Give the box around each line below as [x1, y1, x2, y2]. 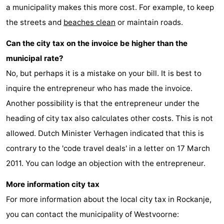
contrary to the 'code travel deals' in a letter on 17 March [6, 143, 210, 153]
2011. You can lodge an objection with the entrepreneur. [6, 158, 205, 168]
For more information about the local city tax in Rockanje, [6, 194, 211, 204]
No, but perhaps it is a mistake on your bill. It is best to [6, 68, 201, 78]
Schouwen [6, 12, 44, 22]
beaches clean [63, 17, 115, 27]
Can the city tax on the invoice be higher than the [6, 38, 187, 48]
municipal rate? [6, 53, 63, 63]
